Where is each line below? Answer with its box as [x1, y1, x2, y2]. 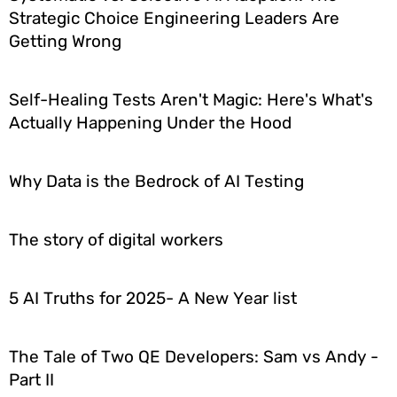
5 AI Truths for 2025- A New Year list [9, 288, 297, 309]
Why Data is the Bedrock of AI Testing [9, 171, 304, 192]
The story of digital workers [9, 230, 223, 251]
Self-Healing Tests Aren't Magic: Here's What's [9, 90, 373, 111]
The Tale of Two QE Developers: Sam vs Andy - [9, 346, 378, 368]
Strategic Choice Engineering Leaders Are [9, 8, 339, 29]
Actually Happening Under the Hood [9, 113, 292, 134]
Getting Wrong [9, 31, 121, 52]
